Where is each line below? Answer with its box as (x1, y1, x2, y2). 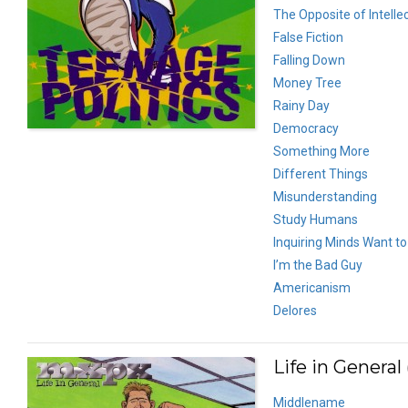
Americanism (273, 280, 351, 295)
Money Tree (273, 75, 342, 90)
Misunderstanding (273, 189, 377, 204)
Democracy (273, 120, 339, 136)
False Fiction (273, 29, 343, 45)
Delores (273, 302, 317, 318)
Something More (273, 143, 370, 158)
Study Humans (273, 211, 358, 227)
